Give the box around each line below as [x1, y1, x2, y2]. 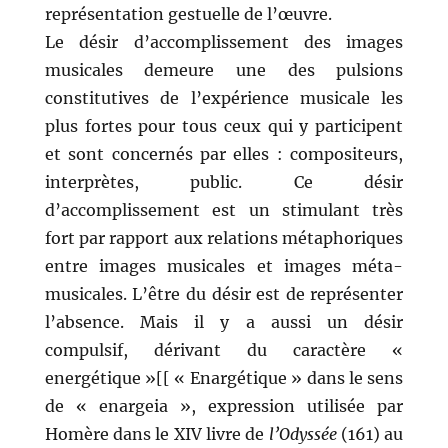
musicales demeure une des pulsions [44, 60, 404, 81]
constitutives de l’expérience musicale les [44, 88, 404, 109]
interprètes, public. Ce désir [44, 172, 404, 193]
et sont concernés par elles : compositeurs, [44, 144, 404, 165]
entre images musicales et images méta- [44, 256, 404, 277]
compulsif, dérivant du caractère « [44, 340, 404, 361]
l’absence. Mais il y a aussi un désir [44, 312, 404, 333]
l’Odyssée [268, 424, 337, 445]
